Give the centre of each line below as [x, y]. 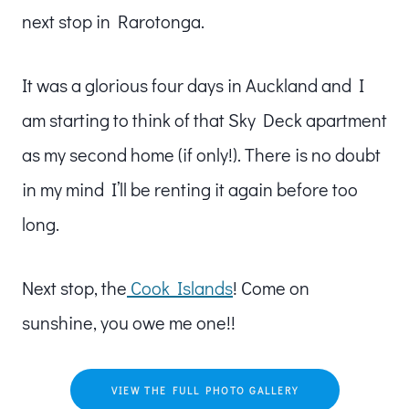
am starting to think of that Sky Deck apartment [204, 119]
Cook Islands [180, 287]
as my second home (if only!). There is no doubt [201, 154]
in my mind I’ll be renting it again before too [190, 189]
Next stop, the [74, 287]
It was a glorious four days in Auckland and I [193, 84]
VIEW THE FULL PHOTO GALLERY [204, 390]
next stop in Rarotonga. [113, 21]
